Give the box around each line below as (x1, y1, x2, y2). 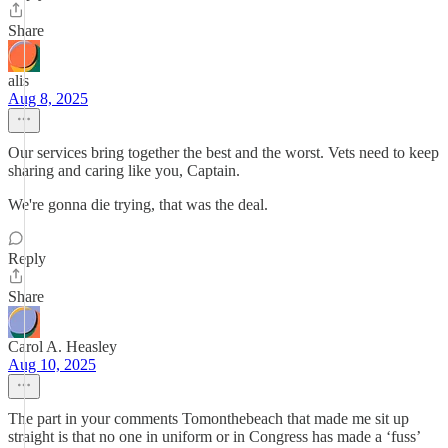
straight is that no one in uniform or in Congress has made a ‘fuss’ (8, 428, 420, 445)
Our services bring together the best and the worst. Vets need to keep (8, 144, 439, 161)
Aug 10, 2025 (8, 356, 96, 373)
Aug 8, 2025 (8, 90, 88, 107)
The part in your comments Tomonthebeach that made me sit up (8, 410, 409, 427)
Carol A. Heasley (8, 338, 117, 355)
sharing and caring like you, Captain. (8, 162, 240, 179)
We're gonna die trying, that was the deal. (8, 196, 268, 213)
